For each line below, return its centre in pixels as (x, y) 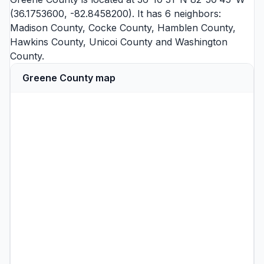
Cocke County (120, 27)
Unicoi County (121, 42)
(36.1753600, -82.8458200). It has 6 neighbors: (115, 13)
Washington (201, 42)
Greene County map (69, 77)
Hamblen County (195, 27)
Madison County (46, 27)
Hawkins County (47, 42)
